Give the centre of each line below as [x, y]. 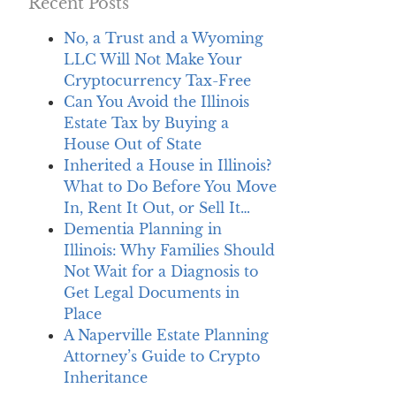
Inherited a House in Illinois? [168, 165]
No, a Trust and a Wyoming [164, 38]
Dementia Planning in [143, 228]
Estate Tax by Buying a [146, 122]
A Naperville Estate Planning [166, 335]
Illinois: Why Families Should [169, 250]
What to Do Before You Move [170, 186]
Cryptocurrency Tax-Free [157, 80]
